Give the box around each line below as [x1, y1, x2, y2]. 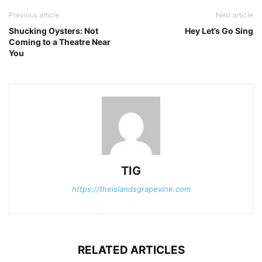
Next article [216, 10, 253, 19]
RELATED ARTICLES [77, 243, 185, 257]
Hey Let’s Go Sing [185, 25, 253, 36]
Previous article [9, 10, 60, 19]
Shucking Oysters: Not [9, 25, 98, 36]
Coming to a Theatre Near [9, 36, 111, 47]
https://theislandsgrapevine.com [71, 184, 191, 194]
